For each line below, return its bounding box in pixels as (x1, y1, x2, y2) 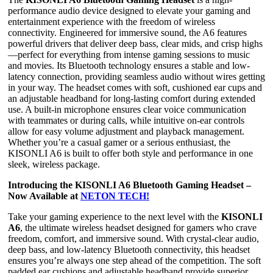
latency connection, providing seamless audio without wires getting (8, 71, 265, 82)
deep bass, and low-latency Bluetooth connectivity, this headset (8, 244, 250, 255)
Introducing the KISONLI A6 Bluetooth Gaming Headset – (8, 180, 251, 191)
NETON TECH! (80, 191, 149, 202)
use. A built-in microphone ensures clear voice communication (8, 104, 246, 115)
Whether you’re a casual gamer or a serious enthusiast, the (8, 137, 230, 148)
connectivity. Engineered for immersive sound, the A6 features (8, 27, 247, 38)
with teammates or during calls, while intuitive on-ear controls (8, 115, 244, 126)
